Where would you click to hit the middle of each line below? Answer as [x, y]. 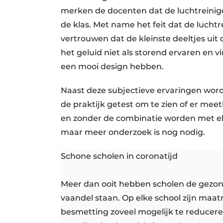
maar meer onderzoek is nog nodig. [133, 132]
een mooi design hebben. [112, 66]
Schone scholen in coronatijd [119, 156]
